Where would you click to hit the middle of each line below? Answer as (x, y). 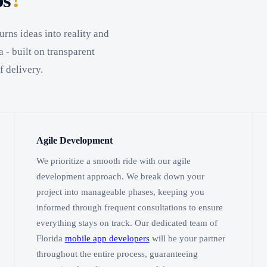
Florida (50, 238)
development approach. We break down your (120, 176)
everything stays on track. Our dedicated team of (127, 223)
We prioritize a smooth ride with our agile (113, 161)
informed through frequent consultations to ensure (129, 207)
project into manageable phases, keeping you (120, 192)
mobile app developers (107, 238)
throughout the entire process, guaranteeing (117, 254)
